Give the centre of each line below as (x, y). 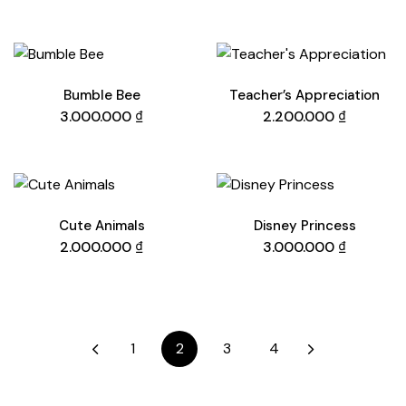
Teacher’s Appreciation (304, 96)
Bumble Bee (101, 96)
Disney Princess (304, 226)
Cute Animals (101, 226)
